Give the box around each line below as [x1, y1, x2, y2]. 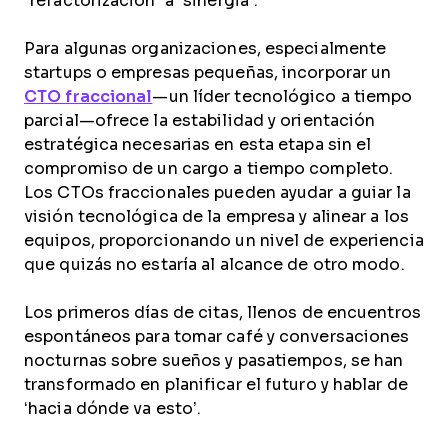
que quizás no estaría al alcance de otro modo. [24, 256, 405, 273]
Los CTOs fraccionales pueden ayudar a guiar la [24, 184, 411, 201]
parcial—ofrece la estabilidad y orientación [24, 112, 376, 129]
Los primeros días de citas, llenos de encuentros [24, 304, 421, 321]
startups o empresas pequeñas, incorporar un [24, 64, 392, 81]
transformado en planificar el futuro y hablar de [24, 376, 408, 393]
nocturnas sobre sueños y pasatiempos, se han [24, 352, 404, 369]
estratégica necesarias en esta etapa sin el [24, 136, 372, 153]
